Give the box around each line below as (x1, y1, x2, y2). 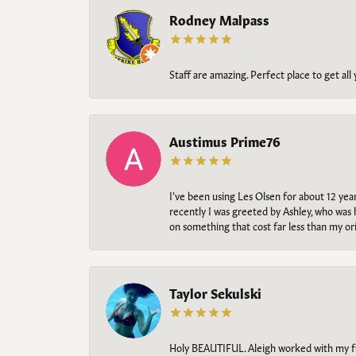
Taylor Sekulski (169, 284, 261, 301)
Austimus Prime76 (169, 132, 281, 149)
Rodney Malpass (169, 10, 269, 28)
